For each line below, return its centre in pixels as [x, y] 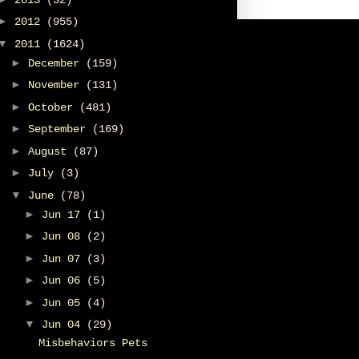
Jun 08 [64, 237]
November [56, 85]
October [53, 107]
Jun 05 [64, 303]
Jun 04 [64, 325]
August [50, 151]
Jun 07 [64, 258]
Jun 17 [64, 214]
